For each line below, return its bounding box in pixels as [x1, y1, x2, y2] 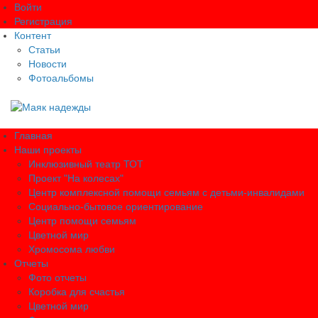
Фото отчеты [28, 272, 87, 284]
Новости [28, 58, 67, 70]
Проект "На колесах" [28, 172, 124, 185]
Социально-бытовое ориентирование [28, 201, 203, 213]
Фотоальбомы [28, 72, 94, 84]
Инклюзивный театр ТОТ [28, 158, 143, 170]
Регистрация [14, 16, 72, 27]
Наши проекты [14, 144, 82, 156]
